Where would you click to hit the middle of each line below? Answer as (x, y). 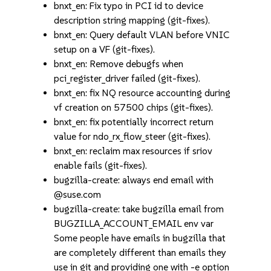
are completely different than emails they (140, 253)
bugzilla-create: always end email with (134, 180)
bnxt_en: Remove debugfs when (119, 64)
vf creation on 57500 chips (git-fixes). (134, 107)
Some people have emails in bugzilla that (140, 238)
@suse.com (78, 194)
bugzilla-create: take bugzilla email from (139, 209)
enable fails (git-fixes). (101, 165)
